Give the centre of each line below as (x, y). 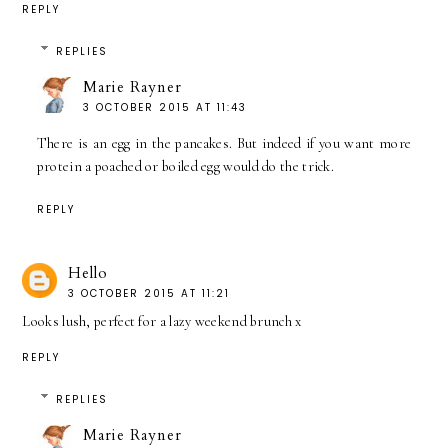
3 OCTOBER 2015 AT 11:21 (149, 294)
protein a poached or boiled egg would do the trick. (185, 167)
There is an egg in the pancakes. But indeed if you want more (224, 144)
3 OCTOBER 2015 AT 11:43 (164, 108)
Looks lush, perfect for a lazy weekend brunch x (162, 322)
